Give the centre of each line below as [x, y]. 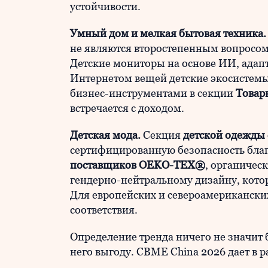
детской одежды [224, 135]
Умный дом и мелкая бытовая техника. [168, 33]
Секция [162, 135]
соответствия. [104, 210]
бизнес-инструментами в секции [152, 93]
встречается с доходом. [127, 108]
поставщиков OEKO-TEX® [138, 165]
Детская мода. [105, 135]
